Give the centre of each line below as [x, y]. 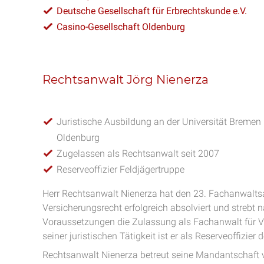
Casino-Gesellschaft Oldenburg [121, 27]
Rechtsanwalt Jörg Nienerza [126, 80]
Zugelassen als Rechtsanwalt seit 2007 [138, 154]
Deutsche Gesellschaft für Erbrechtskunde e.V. [152, 11]
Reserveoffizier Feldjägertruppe [121, 169]
